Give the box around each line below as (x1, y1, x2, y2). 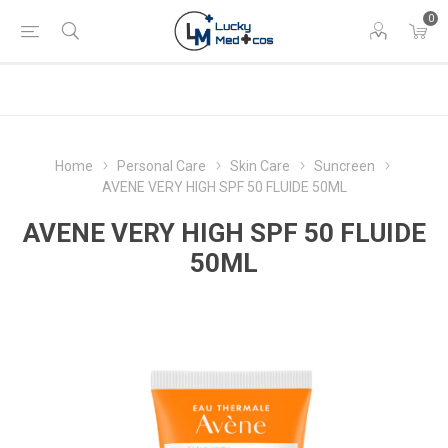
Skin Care (230, 158, 290, 174)
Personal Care (117, 158, 206, 174)
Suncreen (314, 158, 375, 174)
